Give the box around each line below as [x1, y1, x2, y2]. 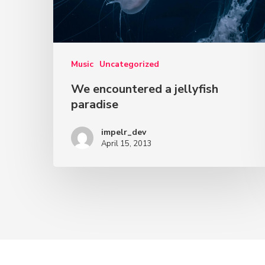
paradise [71, 96, 118, 113]
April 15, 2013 [101, 138, 152, 150]
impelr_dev [101, 127, 146, 138]
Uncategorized [99, 59, 159, 70]
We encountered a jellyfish [71, 81, 218, 98]
